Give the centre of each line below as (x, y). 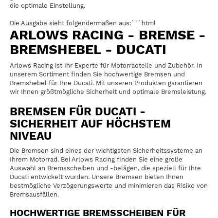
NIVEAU (31, 136)
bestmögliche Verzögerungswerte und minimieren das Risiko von (109, 185)
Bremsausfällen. (34, 194)
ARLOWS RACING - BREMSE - (108, 35)
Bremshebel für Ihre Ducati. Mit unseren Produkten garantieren (106, 83)
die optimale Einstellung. (47, 5)
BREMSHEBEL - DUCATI (88, 50)
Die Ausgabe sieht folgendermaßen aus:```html (83, 23)
